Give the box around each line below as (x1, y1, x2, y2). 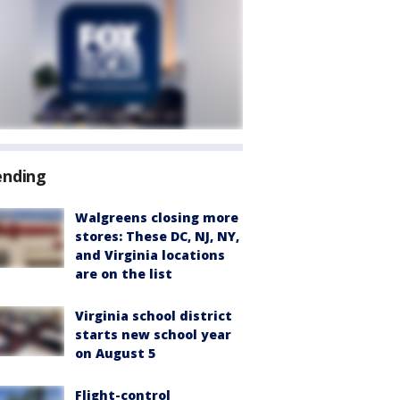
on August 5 (75, 345, 155, 362)
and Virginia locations (75, 246, 225, 263)
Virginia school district (75, 307, 232, 324)
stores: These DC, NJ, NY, (75, 228, 239, 245)
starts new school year (75, 326, 231, 343)
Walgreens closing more (75, 209, 238, 226)
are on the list (75, 265, 172, 282)
